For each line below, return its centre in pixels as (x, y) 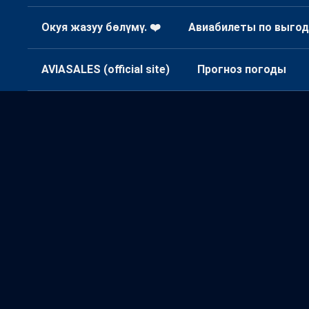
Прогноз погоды (242, 70)
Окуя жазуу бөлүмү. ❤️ (101, 28)
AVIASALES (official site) (106, 70)
